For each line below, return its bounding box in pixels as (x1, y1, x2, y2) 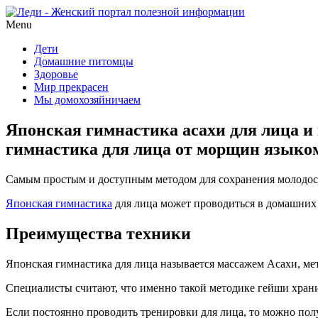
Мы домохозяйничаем (34, 94, 141, 106)
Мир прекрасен (34, 81, 109, 93)
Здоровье (34, 68, 78, 80)
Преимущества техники (6, 224, 191, 243)
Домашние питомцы (34, 55, 133, 67)
